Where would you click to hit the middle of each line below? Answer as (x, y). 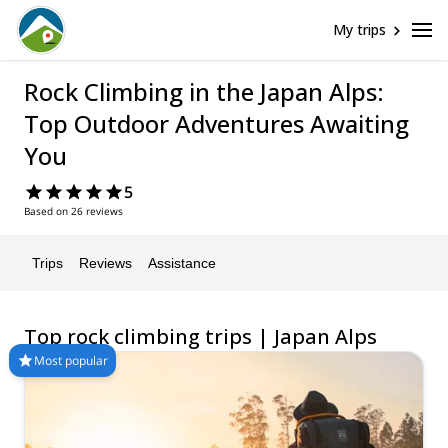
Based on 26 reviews (73, 211)
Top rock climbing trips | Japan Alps (200, 336)
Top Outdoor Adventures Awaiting (216, 123)
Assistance (182, 262)
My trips (359, 29)
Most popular (71, 360)
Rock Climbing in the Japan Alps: (204, 91)
